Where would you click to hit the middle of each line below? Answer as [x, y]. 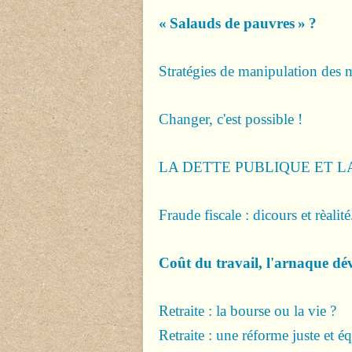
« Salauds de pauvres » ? [238, 23]
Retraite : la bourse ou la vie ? [247, 311]
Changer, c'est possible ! [231, 119]
